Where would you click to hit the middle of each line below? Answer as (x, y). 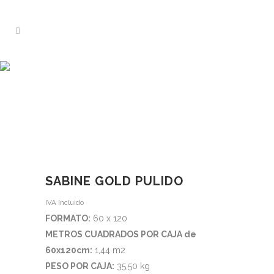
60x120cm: (69, 250)
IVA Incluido (65, 202)
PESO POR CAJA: (80, 266)
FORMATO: (68, 218)
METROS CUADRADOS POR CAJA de (121, 234)
